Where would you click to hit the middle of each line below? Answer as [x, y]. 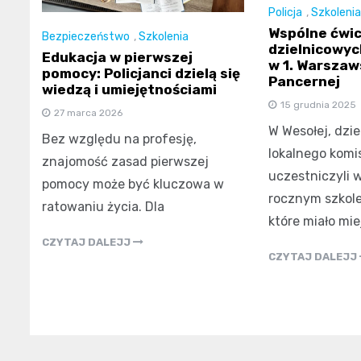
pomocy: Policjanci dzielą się [141, 74]
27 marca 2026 [88, 113]
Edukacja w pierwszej [117, 58]
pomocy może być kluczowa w [133, 185]
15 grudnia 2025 [318, 104]
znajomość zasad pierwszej [125, 162]
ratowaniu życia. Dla [103, 207]
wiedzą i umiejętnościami [129, 90]
